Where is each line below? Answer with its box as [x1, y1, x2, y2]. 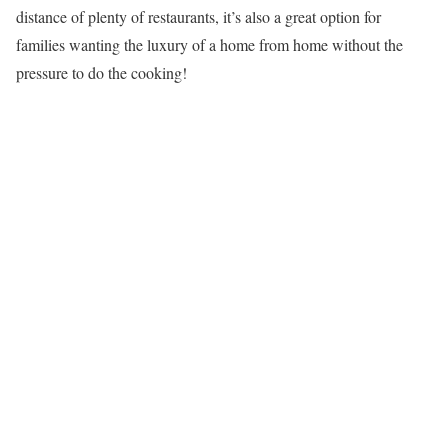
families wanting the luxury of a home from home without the [16, 34, 403, 56]
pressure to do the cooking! [16, 62, 187, 84]
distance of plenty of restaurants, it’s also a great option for [16, 6, 381, 28]
